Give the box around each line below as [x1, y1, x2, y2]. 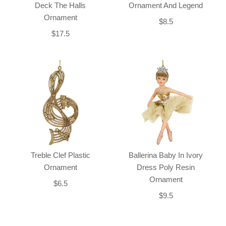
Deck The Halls [35, 1, 86, 10]
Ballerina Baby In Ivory [129, 151, 203, 160]
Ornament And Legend [129, 1, 203, 10]
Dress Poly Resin [137, 163, 195, 172]
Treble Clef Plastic [30, 151, 90, 160]
